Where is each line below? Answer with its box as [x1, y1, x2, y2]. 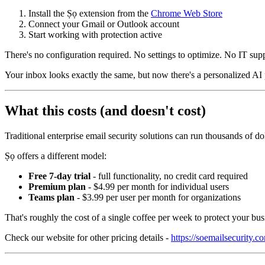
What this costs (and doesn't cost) [5, 103, 206, 119]
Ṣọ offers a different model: [5, 151, 106, 161]
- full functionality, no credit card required [91, 171, 248, 182]
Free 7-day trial [28, 171, 91, 182]
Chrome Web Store [151, 8, 222, 19]
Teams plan [28, 192, 75, 203]
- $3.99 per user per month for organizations [75, 192, 241, 203]
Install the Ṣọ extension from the [28, 8, 151, 19]
